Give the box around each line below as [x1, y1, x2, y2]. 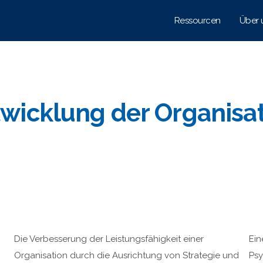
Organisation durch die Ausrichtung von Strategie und [14, 249, 239, 261]
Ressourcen [174, 15, 221, 26]
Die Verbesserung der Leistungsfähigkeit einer [14, 233, 204, 244]
